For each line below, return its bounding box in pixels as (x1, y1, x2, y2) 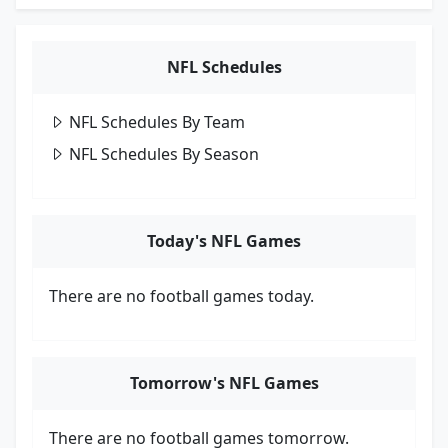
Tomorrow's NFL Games (129, 372, 319, 394)
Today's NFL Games (147, 230, 301, 252)
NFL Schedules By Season (69, 143, 259, 165)
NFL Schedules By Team (69, 111, 245, 133)
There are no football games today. (49, 285, 314, 307)
